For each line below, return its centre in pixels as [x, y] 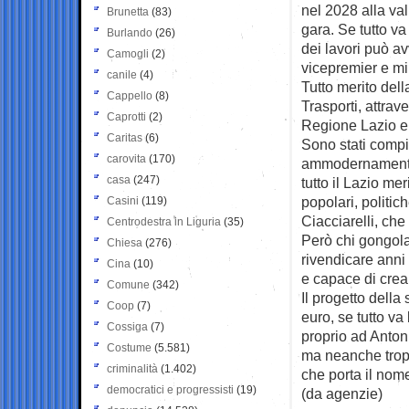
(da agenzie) [342, 393]
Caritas [125, 137]
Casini [123, 200]
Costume [129, 347]
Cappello [130, 95]
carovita [126, 158]
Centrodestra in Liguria [164, 221]
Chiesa [125, 242]
